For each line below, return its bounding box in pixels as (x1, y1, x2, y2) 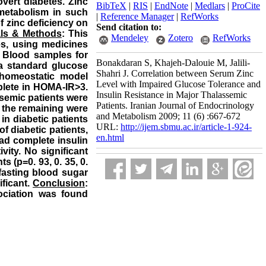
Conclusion (33, 178, 85, 188)
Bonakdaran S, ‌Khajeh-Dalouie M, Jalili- (96, 58, 250, 68)
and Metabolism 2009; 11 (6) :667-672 (96, 111, 240, 121)
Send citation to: (96, 22, 161, 32)
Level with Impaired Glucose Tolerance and (96, 79, 261, 89)
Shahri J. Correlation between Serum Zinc (96, 68, 254, 78)
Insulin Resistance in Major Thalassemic (96, 90, 247, 100)
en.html (96, 132, 124, 142)
